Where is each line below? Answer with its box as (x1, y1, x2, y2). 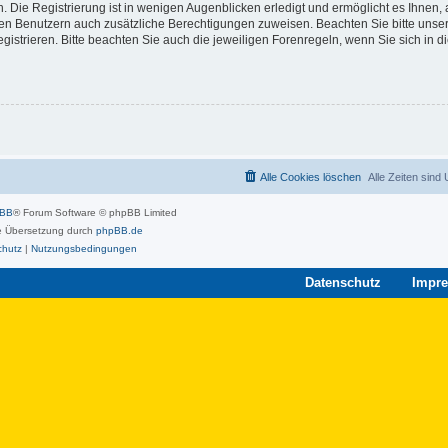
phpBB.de (95, 224, 143, 236)
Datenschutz (305, 274, 381, 290)
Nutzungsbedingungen (30, 242, 137, 254)
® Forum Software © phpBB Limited (13, 206, 177, 218)
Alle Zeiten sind (368, 170, 444, 183)
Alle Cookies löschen (260, 170, 361, 183)
